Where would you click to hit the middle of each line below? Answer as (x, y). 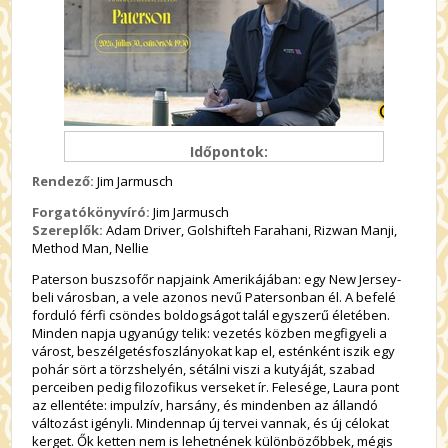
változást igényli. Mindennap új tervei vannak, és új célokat (211, 423)
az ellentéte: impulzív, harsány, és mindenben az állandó (205, 405)
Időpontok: (229, 151)
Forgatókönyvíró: (93, 212)
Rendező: (63, 181)
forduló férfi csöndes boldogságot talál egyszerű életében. (211, 315)
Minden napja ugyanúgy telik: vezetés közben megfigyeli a (210, 333)
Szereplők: (69, 230)
